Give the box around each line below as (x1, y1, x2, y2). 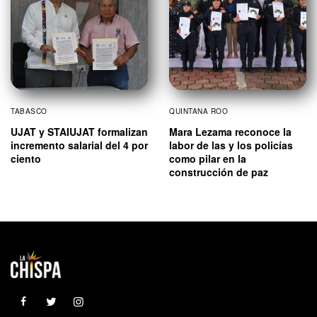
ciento (11, 151, 41, 166)
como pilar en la (169, 151, 246, 166)
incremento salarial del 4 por (11, 137, 148, 152)
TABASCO (11, 105, 47, 116)
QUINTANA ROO (169, 105, 228, 116)
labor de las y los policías (169, 137, 293, 152)
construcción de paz (169, 164, 268, 179)
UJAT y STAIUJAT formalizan (11, 124, 148, 139)
